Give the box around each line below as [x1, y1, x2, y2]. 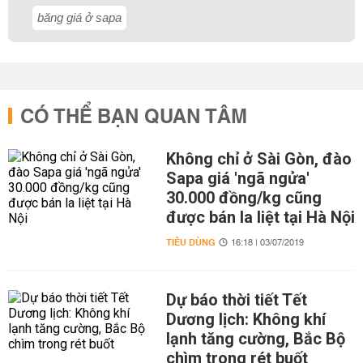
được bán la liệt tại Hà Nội [165, 207, 355, 227]
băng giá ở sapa [37, 11, 122, 24]
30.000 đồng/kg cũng [165, 188, 322, 207]
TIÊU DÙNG [165, 234, 216, 251]
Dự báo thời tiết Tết [165, 290, 307, 310]
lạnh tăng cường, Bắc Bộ [165, 329, 345, 348]
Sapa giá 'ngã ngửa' [165, 169, 310, 188]
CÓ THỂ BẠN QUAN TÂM [20, 100, 247, 135]
